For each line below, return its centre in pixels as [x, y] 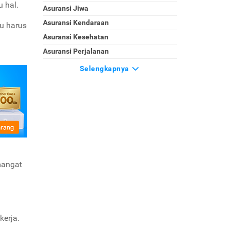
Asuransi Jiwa [65, 8]
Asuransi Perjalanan [76, 51]
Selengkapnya [105, 68]
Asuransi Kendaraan [76, 22]
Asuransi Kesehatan [75, 37]
